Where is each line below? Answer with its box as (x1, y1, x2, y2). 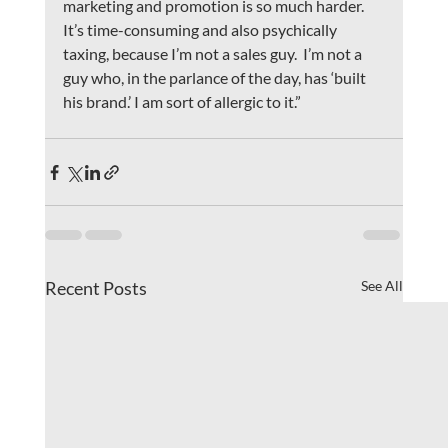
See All (361, 277, 404, 295)
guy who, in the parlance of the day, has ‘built (62, 68, 369, 88)
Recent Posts (44, 277, 147, 300)
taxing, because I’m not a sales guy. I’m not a (62, 44, 365, 64)
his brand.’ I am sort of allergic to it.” (62, 92, 301, 112)
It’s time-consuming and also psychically (62, 20, 340, 40)
